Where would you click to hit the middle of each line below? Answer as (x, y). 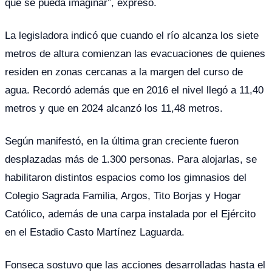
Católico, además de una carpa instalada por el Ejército (130, 213)
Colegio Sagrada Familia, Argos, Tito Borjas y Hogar (123, 195)
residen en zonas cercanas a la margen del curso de (124, 71)
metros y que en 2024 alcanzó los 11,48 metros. (114, 108)
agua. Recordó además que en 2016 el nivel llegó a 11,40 (134, 90)
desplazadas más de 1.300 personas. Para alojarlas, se (131, 159)
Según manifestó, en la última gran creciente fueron (122, 141)
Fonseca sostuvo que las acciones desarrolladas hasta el (135, 264)
